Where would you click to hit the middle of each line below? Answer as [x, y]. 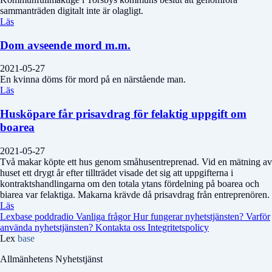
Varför [258, 216]
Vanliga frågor [104, 216]
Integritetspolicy [178, 227]
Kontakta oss [121, 227]
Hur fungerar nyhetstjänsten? [189, 216]
